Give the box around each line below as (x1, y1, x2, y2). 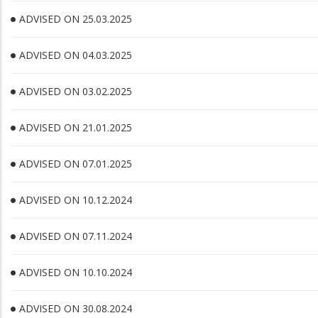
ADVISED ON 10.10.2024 (19, 265, 132, 279)
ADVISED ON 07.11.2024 (19, 229, 132, 243)
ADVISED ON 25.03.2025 (19, 12, 132, 26)
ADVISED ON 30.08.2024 (19, 302, 132, 315)
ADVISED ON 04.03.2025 (19, 48, 132, 62)
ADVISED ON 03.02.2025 (19, 84, 132, 98)
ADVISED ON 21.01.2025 (19, 121, 132, 134)
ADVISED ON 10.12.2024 (19, 193, 132, 207)
